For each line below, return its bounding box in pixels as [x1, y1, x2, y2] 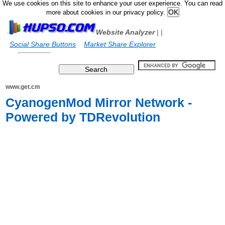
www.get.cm [6, 83, 41, 90]
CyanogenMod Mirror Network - [6, 95, 192, 109]
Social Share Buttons [10, 40, 76, 48]
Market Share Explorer [84, 40, 156, 48]
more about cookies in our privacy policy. [46, 9, 167, 16]
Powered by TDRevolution [6, 110, 161, 124]
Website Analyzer [96, 28, 155, 36]
